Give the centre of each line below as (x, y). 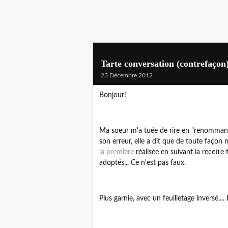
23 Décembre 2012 (127, 75)
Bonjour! (113, 95)
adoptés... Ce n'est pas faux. (142, 163)
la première (117, 152)
